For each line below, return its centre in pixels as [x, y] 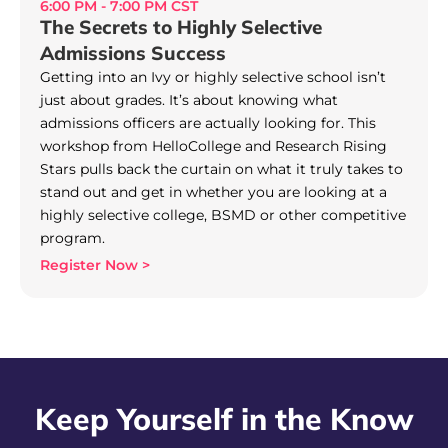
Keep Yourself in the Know [224, 418]
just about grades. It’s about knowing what [189, 99]
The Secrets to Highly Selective [181, 26]
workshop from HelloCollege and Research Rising [213, 145]
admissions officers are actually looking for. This [208, 122]
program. [72, 237]
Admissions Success [133, 52]
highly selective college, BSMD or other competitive [223, 214]
